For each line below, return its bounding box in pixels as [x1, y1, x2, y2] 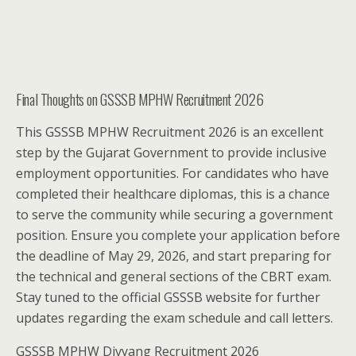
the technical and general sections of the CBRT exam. [16, 267, 331, 285]
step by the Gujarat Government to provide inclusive [16, 143, 327, 161]
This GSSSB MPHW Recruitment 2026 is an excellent [16, 122, 323, 141]
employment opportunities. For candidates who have [16, 164, 329, 182]
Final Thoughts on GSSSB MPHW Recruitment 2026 [16, 87, 264, 110]
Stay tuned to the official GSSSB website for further [16, 288, 320, 306]
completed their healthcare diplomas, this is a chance [16, 184, 330, 203]
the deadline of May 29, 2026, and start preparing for [16, 246, 331, 265]
